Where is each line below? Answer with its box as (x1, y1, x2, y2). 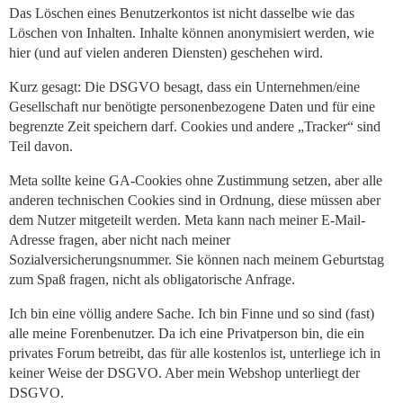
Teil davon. (9, 138, 73, 154)
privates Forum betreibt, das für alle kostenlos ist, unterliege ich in (9, 345, 381, 361)
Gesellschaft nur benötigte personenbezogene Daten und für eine (9, 98, 375, 114)
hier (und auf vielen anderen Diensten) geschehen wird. (9, 44, 323, 60)
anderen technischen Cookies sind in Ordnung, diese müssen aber (9, 192, 381, 208)
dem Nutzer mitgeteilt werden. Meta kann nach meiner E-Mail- (9, 211, 365, 228)
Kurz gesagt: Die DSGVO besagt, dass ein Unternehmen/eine (9, 78, 360, 94)
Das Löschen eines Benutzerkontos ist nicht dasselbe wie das (9, 4, 354, 21)
